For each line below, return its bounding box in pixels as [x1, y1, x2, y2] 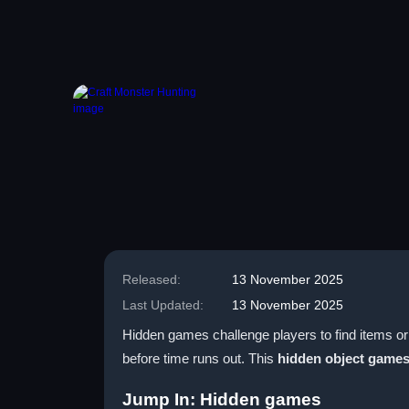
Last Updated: [122, 298, 204, 312]
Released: [122, 272, 181, 287]
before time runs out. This [122, 351, 278, 366]
